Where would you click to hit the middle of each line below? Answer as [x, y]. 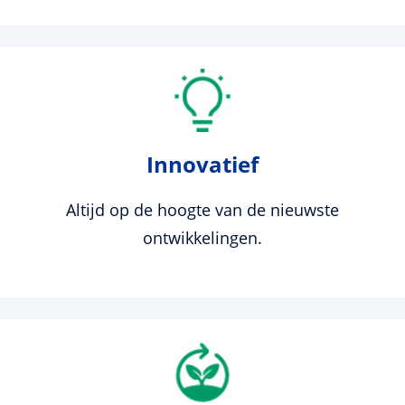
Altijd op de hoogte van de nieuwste [202, 209]
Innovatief [202, 164]
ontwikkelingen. [202, 237]
